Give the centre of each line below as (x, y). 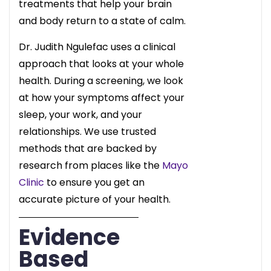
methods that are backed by (88, 148)
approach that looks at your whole (101, 64)
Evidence (69, 237)
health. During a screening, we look (101, 80)
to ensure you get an (94, 182)
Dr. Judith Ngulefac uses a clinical (97, 47)
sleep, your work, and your (80, 114)
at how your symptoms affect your (102, 97)
